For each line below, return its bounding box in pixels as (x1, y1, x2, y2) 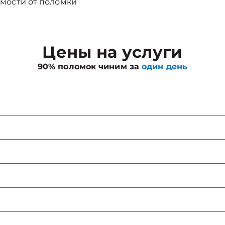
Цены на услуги (42, 42, 183, 62)
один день (142, 62, 187, 71)
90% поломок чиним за (37, 62, 142, 71)
